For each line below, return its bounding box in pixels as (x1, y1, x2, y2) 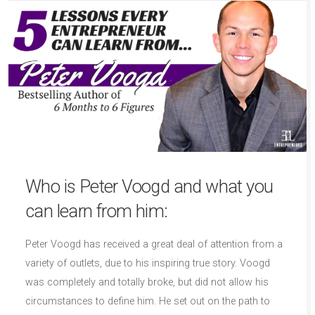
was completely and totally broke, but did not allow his (25, 276, 269, 288)
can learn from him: (25, 200, 168, 221)
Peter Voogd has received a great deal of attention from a (25, 238, 283, 250)
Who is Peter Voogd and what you (25, 175, 274, 197)
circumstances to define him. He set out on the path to (25, 295, 270, 307)
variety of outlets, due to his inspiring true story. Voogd (25, 257, 270, 269)
